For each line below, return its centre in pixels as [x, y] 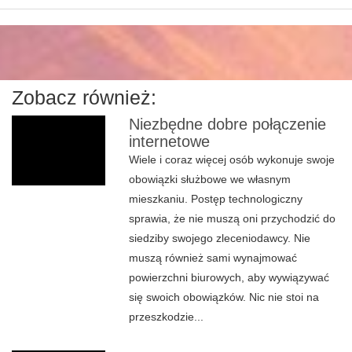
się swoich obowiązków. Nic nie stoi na [224, 297]
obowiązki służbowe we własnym [210, 179]
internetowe [170, 141]
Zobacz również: [84, 97]
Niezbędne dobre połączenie [228, 124]
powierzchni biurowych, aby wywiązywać [229, 277]
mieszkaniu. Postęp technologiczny [216, 199]
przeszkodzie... [167, 317]
